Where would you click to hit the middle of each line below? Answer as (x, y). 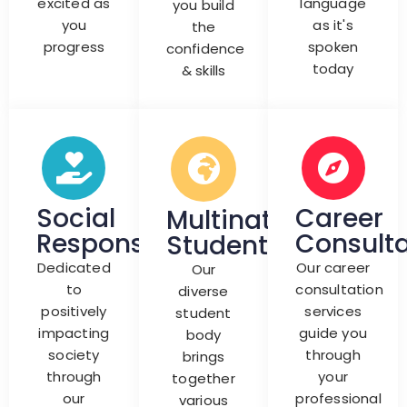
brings (203, 356)
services (333, 311)
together (203, 378)
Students (223, 245)
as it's (333, 25)
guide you (333, 333)
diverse (203, 291)
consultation (339, 289)
